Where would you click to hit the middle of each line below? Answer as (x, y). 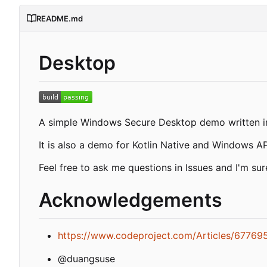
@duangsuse (86, 258)
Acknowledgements (131, 200)
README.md (60, 19)
